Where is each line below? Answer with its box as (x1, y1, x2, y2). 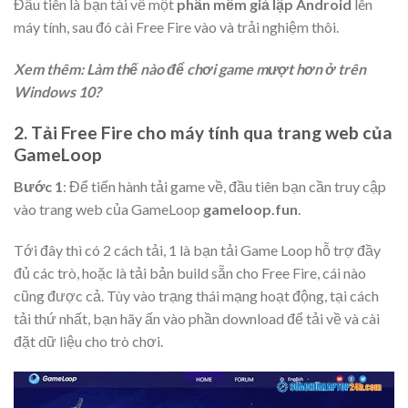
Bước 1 (14, 177, 63, 195)
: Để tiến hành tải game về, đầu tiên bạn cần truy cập (63, 177, 386, 195)
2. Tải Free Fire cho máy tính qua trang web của (14, 121, 393, 143)
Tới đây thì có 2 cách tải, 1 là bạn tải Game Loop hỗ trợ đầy (14, 241, 381, 260)
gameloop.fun (203, 199, 298, 218)
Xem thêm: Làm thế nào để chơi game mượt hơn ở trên (14, 60, 366, 78)
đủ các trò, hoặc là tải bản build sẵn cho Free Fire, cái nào (14, 264, 366, 282)
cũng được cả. (14, 287, 107, 305)
